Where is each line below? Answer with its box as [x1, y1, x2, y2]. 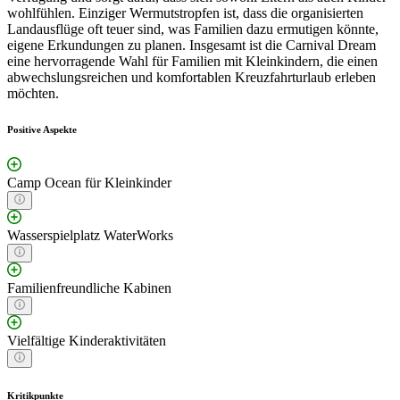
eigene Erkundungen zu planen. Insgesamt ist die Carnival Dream [7, 37, 376, 54]
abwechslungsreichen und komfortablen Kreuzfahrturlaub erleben [7, 70, 376, 86]
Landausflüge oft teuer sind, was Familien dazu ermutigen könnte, [7, 21, 379, 37]
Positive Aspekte [7, 124, 77, 136]
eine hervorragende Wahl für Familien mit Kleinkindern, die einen [7, 54, 378, 70]
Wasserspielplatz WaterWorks [7, 228, 173, 244]
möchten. [7, 86, 59, 102]
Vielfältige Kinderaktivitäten [7, 333, 166, 349]
